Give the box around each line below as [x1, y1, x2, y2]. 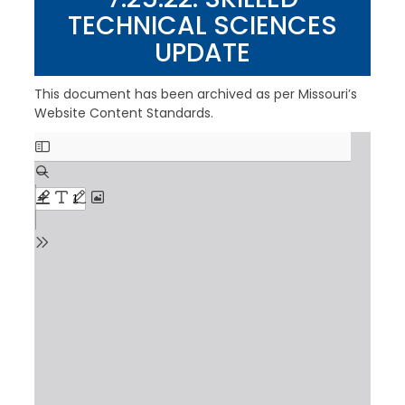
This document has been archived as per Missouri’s [33, 85, 357, 103]
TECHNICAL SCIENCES [68, 8, 337, 43]
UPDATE [155, 35, 250, 71]
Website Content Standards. [33, 104, 213, 122]
